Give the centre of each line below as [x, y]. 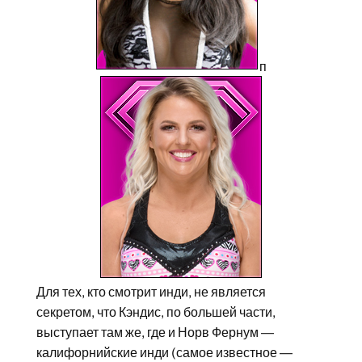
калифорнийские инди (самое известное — [164, 353]
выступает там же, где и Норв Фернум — [155, 333]
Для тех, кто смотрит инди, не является [151, 293]
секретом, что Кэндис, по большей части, [156, 313]
